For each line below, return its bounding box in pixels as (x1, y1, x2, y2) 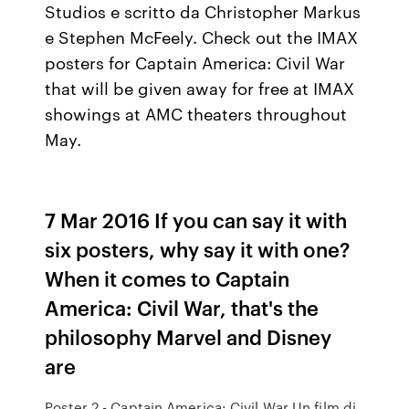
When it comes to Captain (45, 264, 290, 292)
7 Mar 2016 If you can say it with (45, 205, 348, 234)
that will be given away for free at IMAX (45, 76, 355, 100)
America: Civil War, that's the (45, 293, 320, 321)
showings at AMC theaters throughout (45, 101, 348, 125)
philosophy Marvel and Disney (45, 322, 332, 351)
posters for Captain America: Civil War (45, 50, 346, 74)
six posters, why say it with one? (45, 235, 351, 263)
